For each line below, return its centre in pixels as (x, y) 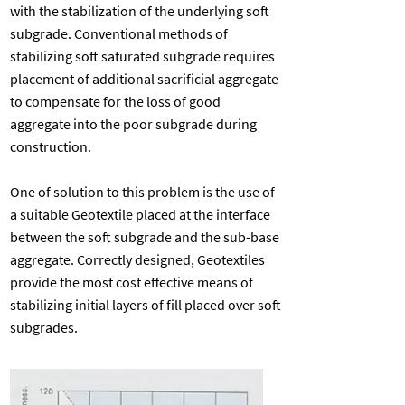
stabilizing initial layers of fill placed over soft (146, 305)
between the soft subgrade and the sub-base (145, 237)
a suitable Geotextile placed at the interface (140, 214)
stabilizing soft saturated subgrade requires (142, 56)
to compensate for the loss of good (115, 101)
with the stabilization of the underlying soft (140, 11)
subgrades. (44, 327)
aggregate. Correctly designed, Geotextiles (137, 259)
